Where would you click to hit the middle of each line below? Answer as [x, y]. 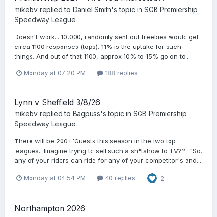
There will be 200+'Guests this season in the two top [95, 141]
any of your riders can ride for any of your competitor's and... [108, 160]
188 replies [120, 73]
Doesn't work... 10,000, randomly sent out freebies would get [107, 37]
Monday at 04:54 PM [55, 178]
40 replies [119, 178]
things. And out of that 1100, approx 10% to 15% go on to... [102, 56]
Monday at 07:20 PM [55, 73]
